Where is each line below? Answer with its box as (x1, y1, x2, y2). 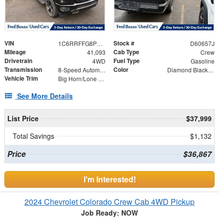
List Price (7, 113, 39, 123)
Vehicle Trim (4, 73, 38, 83)
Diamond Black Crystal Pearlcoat (207, 65, 214, 74)
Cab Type (113, 47, 139, 56)
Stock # (113, 38, 134, 47)
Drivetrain (4, 56, 32, 65)
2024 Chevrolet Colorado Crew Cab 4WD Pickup (24, 196, 195, 207)
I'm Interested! (83, 173, 136, 185)
